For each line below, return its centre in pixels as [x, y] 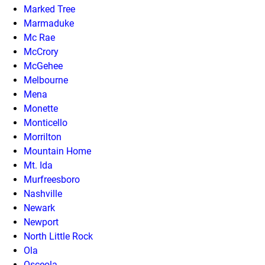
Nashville [43, 194]
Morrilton [43, 137]
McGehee [43, 66]
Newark [39, 208]
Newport [41, 222]
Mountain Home [57, 151]
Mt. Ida [38, 165]
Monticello [46, 123]
